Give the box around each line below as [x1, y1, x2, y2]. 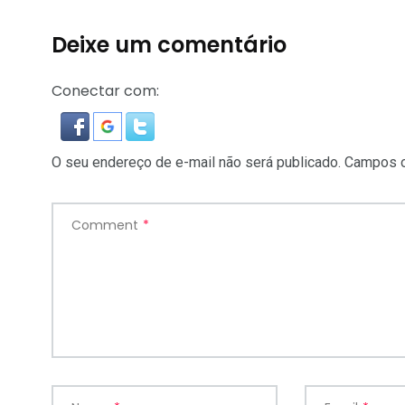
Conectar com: [52, 80, 159, 101]
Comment [71, 215, 138, 234]
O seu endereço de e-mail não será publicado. [52, 153, 341, 171]
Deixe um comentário [52, 29, 287, 60]
